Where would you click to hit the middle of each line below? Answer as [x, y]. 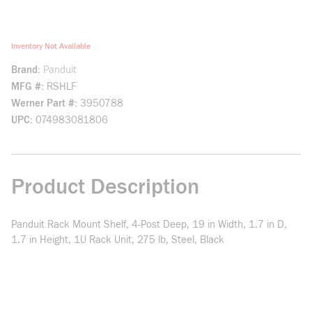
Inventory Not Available [51, 46]
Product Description [105, 187]
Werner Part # [43, 103]
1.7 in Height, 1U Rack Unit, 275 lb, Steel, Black [118, 240]
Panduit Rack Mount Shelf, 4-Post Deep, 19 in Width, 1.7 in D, [149, 225]
